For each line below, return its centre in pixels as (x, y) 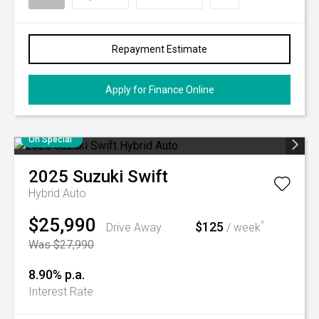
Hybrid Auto (57, 193)
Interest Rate (61, 292)
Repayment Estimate (159, 49)
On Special (50, 140)
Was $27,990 (61, 245)
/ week (242, 228)
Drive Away (134, 228)
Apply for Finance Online (159, 90)
